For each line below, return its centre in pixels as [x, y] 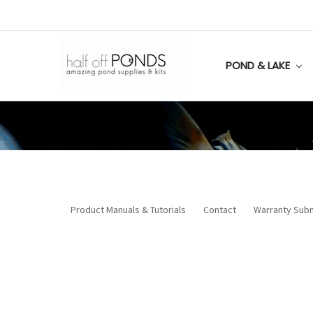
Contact [219, 209]
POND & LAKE [259, 65]
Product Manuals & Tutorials [128, 209]
